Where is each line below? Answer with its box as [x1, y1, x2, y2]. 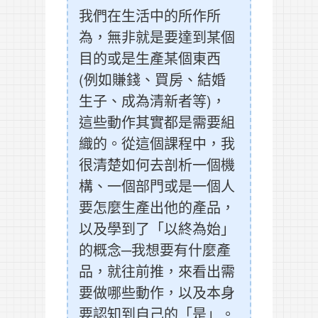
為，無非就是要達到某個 [79, 26, 235, 48]
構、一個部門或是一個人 [79, 175, 235, 197]
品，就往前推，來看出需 [79, 261, 235, 282]
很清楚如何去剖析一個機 [79, 154, 235, 175]
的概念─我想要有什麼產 [79, 239, 231, 261]
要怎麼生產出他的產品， [79, 197, 235, 218]
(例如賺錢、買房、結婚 [79, 69, 226, 90]
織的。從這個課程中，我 [79, 133, 235, 154]
